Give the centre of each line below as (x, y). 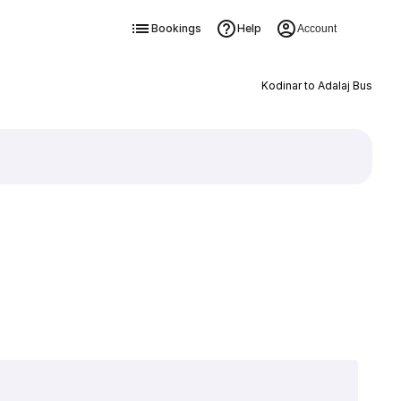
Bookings (176, 28)
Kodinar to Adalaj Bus (316, 85)
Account (316, 29)
